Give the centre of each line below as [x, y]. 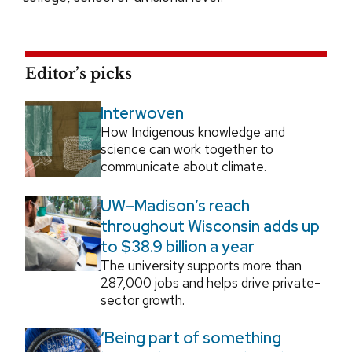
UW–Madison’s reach [175, 205]
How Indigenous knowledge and [193, 132]
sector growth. [143, 300]
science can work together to [187, 149]
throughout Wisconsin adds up [210, 226]
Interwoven [142, 113]
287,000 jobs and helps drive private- [211, 282]
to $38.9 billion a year [178, 246]
